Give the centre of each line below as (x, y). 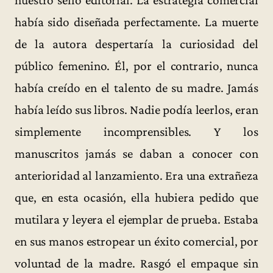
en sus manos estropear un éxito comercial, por (136, 241)
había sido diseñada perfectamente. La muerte (136, 22)
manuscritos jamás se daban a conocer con (136, 153)
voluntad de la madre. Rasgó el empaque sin (136, 263)
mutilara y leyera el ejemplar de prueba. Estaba (136, 219)
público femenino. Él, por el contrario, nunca (136, 66)
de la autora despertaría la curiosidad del (136, 44)
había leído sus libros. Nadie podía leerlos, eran (136, 109)
